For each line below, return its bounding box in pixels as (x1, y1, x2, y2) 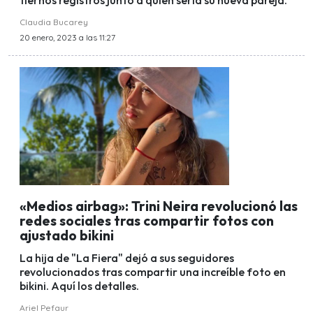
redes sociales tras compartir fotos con (20, 212, 274, 229)
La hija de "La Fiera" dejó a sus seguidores (20, 251, 234, 265)
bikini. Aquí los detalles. (20, 279, 139, 293)
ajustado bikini (20, 226, 117, 244)
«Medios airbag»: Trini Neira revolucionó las (20, 197, 298, 214)
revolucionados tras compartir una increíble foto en (20, 265, 286, 279)
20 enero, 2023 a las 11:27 (20, 32, 115, 43)
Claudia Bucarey (20, 17, 88, 28)
